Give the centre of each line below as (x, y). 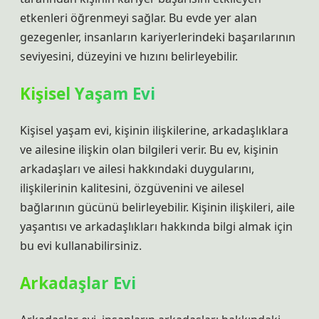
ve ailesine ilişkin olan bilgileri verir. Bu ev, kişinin (149, 150)
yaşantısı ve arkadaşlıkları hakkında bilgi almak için (156, 226)
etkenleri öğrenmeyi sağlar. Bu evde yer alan (138, 18)
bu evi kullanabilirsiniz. (81, 246)
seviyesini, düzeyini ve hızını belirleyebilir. (129, 56)
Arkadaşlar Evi (78, 283)
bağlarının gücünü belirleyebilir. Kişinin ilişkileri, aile (157, 207)
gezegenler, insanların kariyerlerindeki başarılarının (158, 37)
